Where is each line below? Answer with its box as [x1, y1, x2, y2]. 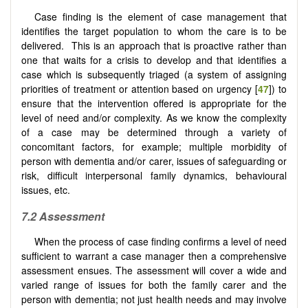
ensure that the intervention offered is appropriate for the [21, 96, 287, 111]
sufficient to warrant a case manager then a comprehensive [21, 248, 287, 263]
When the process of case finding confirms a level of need [34, 234, 287, 248]
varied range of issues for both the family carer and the [21, 277, 287, 291]
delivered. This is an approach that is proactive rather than [21, 38, 287, 53]
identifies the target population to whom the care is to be [21, 24, 287, 38]
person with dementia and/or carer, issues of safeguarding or [21, 154, 287, 168]
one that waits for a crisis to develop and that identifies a [21, 53, 287, 67]
